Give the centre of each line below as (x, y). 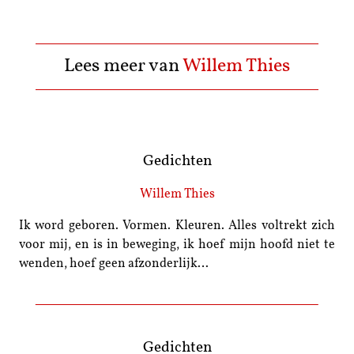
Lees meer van (123, 67)
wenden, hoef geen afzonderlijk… (114, 264)
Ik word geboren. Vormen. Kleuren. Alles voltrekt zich (177, 226)
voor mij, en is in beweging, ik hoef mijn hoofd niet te (177, 245)
